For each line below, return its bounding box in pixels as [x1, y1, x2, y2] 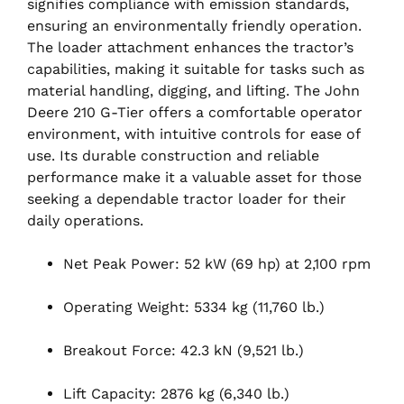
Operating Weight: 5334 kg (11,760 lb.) [63, 298, 325, 316]
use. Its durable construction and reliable [27, 146, 319, 164]
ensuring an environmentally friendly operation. [27, 16, 362, 34]
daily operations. [27, 211, 143, 229]
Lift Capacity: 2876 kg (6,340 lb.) [63, 384, 289, 402]
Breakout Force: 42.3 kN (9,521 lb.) [63, 341, 304, 359]
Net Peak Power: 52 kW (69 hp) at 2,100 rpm [63, 254, 371, 272]
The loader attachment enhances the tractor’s [27, 38, 353, 56]
